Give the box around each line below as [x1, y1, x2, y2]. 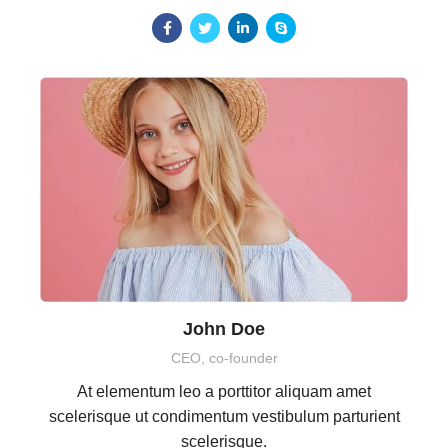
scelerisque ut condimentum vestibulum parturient [48, 408, 400, 426]
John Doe [183, 319, 265, 340]
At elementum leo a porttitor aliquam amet [77, 383, 371, 401]
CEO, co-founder [170, 350, 278, 367]
